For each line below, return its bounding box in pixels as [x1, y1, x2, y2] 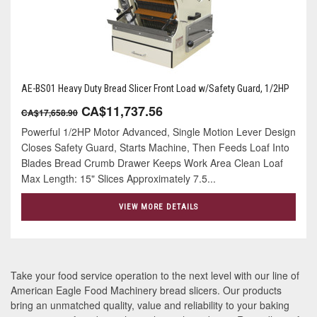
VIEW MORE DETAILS [119, 202, 198, 212]
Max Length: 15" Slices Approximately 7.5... [21, 171, 216, 186]
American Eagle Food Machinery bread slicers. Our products [11, 283, 282, 298]
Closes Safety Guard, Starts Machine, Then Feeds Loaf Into [21, 140, 289, 155]
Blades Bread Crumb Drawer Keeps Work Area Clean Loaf [21, 156, 283, 171]
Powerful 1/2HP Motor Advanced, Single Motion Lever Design [21, 125, 296, 139]
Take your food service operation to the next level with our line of [11, 268, 299, 283]
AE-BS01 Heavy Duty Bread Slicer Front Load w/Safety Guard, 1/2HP [21, 83, 289, 95]
